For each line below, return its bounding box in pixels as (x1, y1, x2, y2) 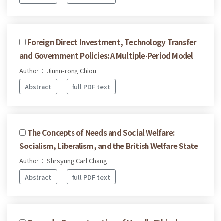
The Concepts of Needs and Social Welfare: (27, 126, 175, 138)
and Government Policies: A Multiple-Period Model (19, 50, 193, 61)
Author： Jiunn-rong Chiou (19, 66, 96, 75)
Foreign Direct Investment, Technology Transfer (27, 37, 197, 48)
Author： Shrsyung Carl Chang (19, 155, 107, 165)
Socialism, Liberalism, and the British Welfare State (19, 140, 198, 151)
